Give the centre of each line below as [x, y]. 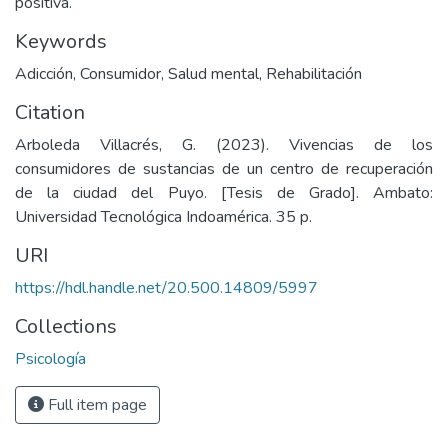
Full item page [95, 405]
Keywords [61, 41]
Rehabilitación [314, 74]
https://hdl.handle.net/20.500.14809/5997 [166, 288]
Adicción [44, 74]
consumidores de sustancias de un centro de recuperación [224, 169]
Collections [66, 326]
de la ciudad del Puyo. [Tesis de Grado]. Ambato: [224, 193]
